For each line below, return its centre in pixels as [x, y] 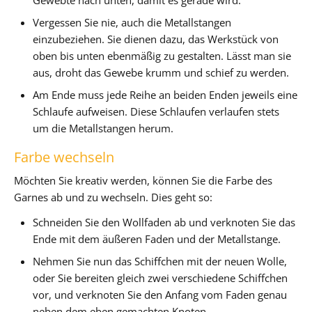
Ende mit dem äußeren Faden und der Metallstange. [157, 239]
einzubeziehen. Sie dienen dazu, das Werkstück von [156, 39]
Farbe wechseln [64, 157]
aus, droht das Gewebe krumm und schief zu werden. [161, 72]
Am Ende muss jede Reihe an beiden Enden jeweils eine [165, 94]
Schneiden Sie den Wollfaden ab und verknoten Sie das [164, 222]
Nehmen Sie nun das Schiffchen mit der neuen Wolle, [160, 261]
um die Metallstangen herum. [103, 128]
